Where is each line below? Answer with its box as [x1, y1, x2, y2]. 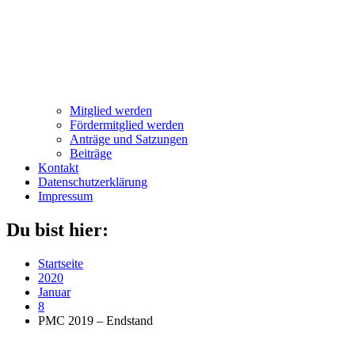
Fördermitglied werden [70, 118, 184, 132]
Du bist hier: [6, 219, 109, 240]
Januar [38, 284, 71, 299]
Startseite [38, 256, 83, 270]
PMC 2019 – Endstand [38, 313, 153, 327]
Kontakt [38, 161, 78, 174]
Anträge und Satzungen [70, 132, 188, 146]
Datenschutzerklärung [38, 175, 147, 189]
